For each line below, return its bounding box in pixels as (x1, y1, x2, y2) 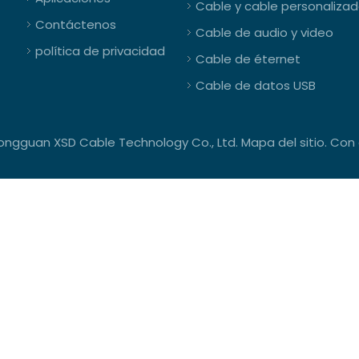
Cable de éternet (196, 50, 301, 67)
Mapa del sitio (240, 134, 325, 151)
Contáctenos (35, 16, 116, 33)
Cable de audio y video (196, 24, 333, 41)
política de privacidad (35, 42, 165, 59)
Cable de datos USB (196, 77, 316, 94)
